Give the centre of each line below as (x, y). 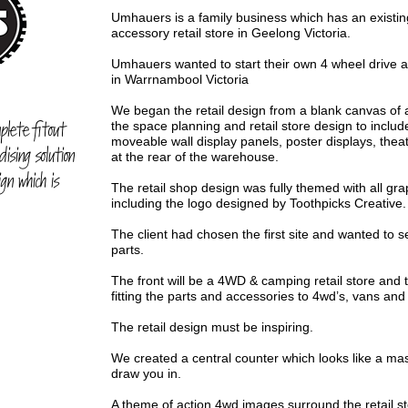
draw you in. (146, 373)
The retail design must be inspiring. (212, 327)
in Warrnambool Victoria (180, 79)
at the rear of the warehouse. (195, 157)
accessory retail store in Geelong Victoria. (231, 33)
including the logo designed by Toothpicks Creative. (259, 203)
